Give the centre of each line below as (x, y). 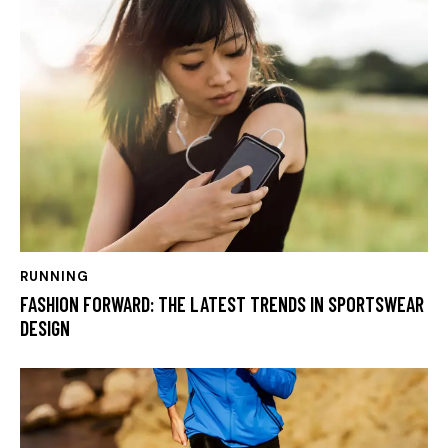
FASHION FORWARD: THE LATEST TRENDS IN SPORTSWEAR (222, 304)
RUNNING (54, 276)
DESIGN (45, 328)
